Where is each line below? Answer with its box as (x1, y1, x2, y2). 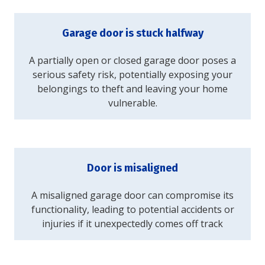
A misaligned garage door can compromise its (31, 189, 234, 202)
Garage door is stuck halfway (62, 27, 203, 40)
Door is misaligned (87, 161, 178, 175)
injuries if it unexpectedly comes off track (42, 217, 223, 231)
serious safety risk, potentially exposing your (33, 68, 232, 82)
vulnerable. (108, 96, 157, 110)
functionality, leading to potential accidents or (31, 203, 234, 216)
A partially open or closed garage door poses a (29, 54, 236, 67)
